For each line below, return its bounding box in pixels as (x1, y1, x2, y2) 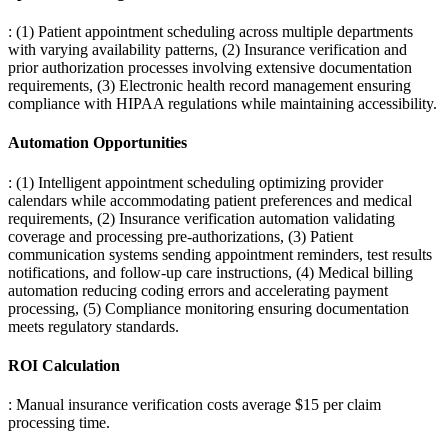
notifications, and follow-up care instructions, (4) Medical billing (8, 263, 413, 281)
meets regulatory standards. (8, 317, 179, 335)
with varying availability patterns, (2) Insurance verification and (8, 41, 407, 59)
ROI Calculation (8, 356, 120, 374)
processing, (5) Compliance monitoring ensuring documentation (8, 299, 409, 317)
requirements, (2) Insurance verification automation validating (8, 209, 395, 227)
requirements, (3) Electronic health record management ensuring (8, 77, 411, 95)
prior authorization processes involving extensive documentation (8, 59, 412, 77)
